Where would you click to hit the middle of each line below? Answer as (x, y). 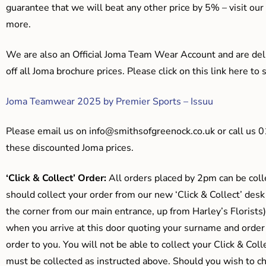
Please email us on (47, 132)
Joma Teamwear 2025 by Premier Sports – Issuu (110, 101)
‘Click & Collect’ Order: (56, 178)
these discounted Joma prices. (70, 148)
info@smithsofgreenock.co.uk (152, 132)
